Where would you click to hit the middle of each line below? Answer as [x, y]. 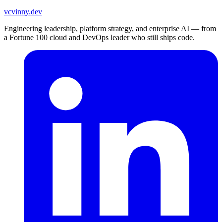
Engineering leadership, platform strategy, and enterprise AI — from [110, 28]
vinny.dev [27, 11]
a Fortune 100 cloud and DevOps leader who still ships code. [99, 37]
